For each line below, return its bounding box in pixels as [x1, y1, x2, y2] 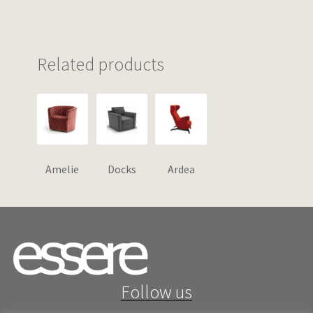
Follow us [121, 280, 192, 303]
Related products [36, 53, 164, 76]
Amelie [45, 162, 80, 177]
